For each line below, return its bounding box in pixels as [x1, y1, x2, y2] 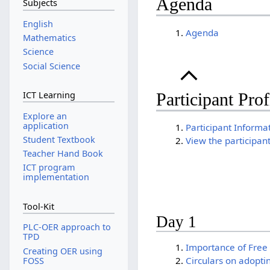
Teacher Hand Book [22, 148, 103, 160]
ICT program [22, 162, 75, 174]
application [22, 119, 69, 131]
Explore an [22, 110, 67, 122]
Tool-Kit [22, 200, 54, 212]
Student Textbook [22, 133, 95, 145]
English [22, 17, 53, 30]
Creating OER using [22, 245, 102, 257]
